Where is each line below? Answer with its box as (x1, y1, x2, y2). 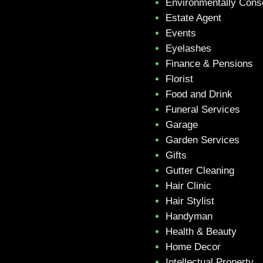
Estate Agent (166, 12, 221, 23)
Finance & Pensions (166, 58, 253, 69)
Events (166, 28, 196, 39)
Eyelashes (166, 43, 211, 54)
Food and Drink (166, 89, 232, 100)
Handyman (166, 211, 213, 222)
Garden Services (166, 134, 240, 146)
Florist (166, 73, 193, 85)
